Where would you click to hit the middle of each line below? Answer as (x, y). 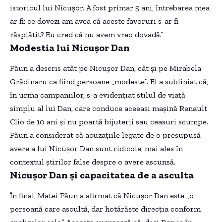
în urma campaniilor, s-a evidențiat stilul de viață (98, 95)
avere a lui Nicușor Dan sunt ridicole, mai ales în (96, 149)
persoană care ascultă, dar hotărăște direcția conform (105, 209)
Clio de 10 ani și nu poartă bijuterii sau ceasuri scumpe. (109, 122)
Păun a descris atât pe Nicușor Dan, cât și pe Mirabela (106, 68)
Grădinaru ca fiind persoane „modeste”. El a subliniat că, (109, 82)
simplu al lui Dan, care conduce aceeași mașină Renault (109, 109)
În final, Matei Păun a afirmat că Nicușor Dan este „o (102, 196)
